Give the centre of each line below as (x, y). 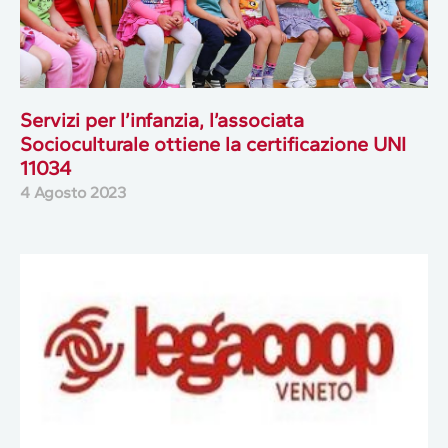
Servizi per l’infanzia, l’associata (162, 120)
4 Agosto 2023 (73, 193)
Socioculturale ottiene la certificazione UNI (213, 144)
